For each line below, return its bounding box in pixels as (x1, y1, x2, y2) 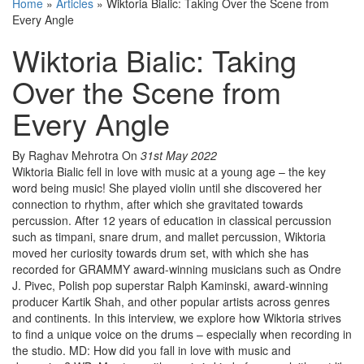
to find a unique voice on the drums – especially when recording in (12, 326, 352, 343)
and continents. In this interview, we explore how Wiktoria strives (12, 310, 341, 327)
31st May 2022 (141, 147, 217, 164)
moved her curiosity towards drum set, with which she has (12, 245, 309, 262)
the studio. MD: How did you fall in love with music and (12, 342, 291, 359)
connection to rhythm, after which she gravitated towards (12, 196, 303, 213)
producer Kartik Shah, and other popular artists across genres (12, 293, 330, 310)
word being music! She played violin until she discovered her (12, 180, 322, 197)
